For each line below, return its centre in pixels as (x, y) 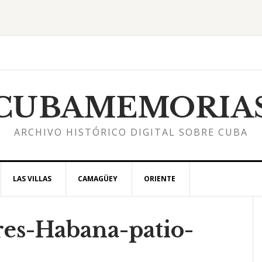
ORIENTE (160, 179)
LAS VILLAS (32, 179)
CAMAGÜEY (98, 179)
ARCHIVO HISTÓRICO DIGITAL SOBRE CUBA (131, 132)
